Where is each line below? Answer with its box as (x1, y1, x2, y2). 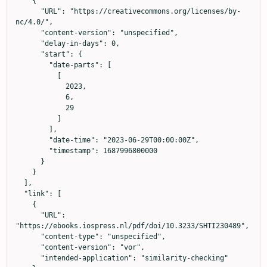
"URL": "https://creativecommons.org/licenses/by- (15, 7, 41, 16)
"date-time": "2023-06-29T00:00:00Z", (15, 136, 49, 145)
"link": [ (15, 190, 24, 198)
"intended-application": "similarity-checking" (15, 254, 41, 263)
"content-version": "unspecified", (15, 29, 41, 38)
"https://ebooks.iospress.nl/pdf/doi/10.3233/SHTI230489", (15, 222, 249, 231)
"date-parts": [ (15, 61, 49, 70)
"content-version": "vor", (15, 243, 41, 252)
